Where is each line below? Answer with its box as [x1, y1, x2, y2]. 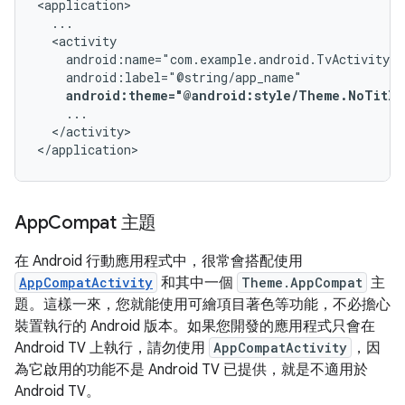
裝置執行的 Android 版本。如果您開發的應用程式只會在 [14, 317, 375, 335]
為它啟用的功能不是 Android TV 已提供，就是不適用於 [14, 361, 368, 379]
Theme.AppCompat [241, 274, 363, 291]
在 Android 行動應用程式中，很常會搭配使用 [14, 252, 303, 270]
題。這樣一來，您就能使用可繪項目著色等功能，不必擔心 [14, 296, 391, 314]
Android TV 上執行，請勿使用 [14, 339, 209, 357]
